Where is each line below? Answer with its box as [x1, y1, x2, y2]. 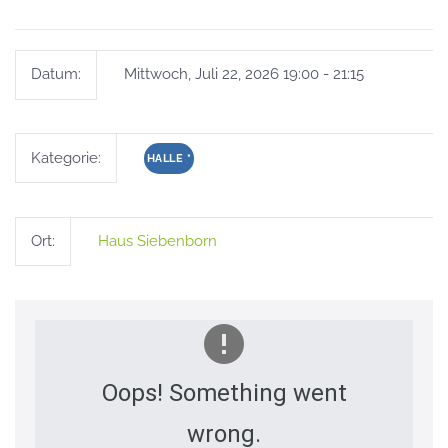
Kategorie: [31, 148, 101, 167]
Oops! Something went [101, 378, 347, 407]
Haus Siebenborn [97, 231, 217, 250]
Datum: [31, 65, 81, 84]
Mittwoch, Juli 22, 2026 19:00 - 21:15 [119, 65, 364, 84]
